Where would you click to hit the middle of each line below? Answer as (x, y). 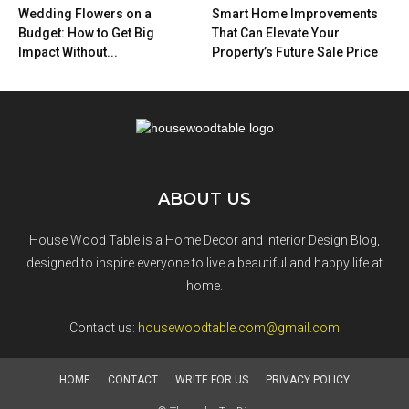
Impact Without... (68, 52)
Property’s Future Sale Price (294, 52)
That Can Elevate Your (275, 33)
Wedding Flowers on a (85, 14)
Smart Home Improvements (294, 14)
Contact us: (104, 328)
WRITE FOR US (212, 380)
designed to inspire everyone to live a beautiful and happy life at (204, 263)
